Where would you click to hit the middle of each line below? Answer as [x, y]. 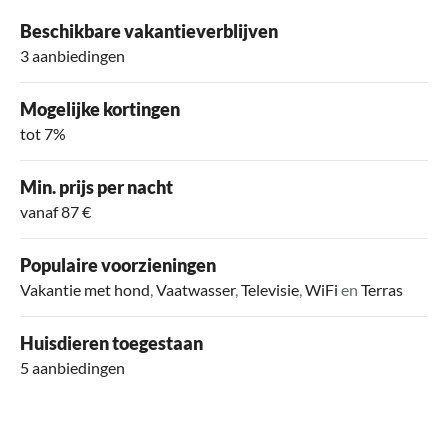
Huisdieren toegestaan [111, 342]
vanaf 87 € [55, 211]
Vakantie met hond [85, 289]
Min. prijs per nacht [96, 186]
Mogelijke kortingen [100, 108]
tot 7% [43, 133]
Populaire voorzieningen [118, 264]
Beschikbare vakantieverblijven [149, 30]
